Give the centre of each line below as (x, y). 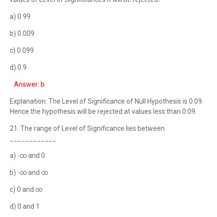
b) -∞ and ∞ (29, 172)
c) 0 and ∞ (26, 189)
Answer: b (29, 84)
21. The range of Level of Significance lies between (87, 128)
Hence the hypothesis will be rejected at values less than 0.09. (103, 111)
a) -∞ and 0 (27, 155)
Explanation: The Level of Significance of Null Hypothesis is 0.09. (107, 101)
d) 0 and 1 (25, 206)
